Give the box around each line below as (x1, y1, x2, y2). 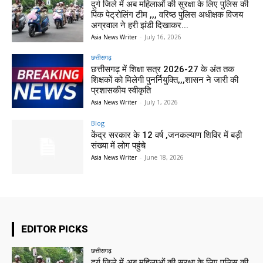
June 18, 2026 (144, 153, 184, 162)
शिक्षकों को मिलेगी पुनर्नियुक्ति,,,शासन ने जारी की (91, 75, 239, 86)
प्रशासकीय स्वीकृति (91, 85, 154, 96)
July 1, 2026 (144, 98, 178, 107)
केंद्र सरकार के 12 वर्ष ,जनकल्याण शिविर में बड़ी (91, 130, 242, 141)
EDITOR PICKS (21, 223, 88, 235)
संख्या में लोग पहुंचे (91, 140, 146, 151)
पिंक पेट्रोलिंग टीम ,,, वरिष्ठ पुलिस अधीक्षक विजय (91, 9, 244, 20)
